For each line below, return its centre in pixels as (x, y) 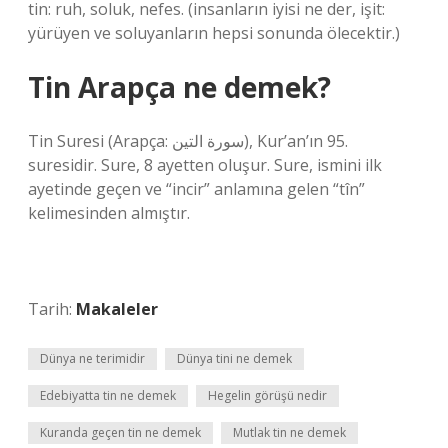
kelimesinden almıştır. (109, 213)
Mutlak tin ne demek (289, 432)
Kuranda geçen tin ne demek (120, 432)
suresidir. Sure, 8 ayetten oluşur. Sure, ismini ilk (205, 165)
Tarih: (52, 309)
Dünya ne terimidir (92, 358)
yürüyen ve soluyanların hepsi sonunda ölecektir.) (214, 33)
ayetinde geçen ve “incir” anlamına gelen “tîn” (196, 189)
